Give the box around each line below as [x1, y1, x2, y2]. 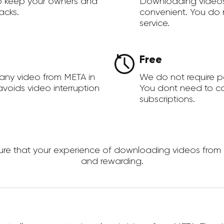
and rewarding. [80, 156, 143, 166]
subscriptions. [139, 94, 195, 104]
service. [139, 18, 169, 28]
